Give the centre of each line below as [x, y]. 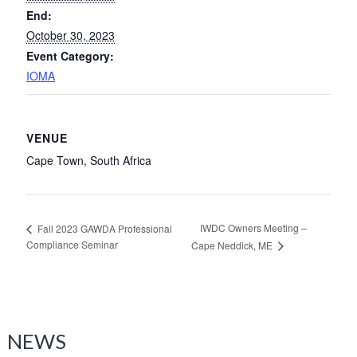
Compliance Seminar [72, 245]
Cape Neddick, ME [233, 245]
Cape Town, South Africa [88, 160]
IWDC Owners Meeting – [253, 228]
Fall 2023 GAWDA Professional [103, 228]
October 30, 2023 [70, 35]
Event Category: [70, 55]
